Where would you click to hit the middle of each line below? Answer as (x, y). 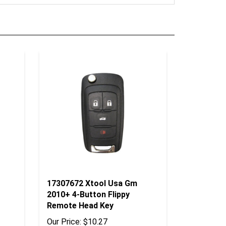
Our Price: (64, 207)
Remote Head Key (80, 191)
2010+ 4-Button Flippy (89, 180)
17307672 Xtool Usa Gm (92, 168)
